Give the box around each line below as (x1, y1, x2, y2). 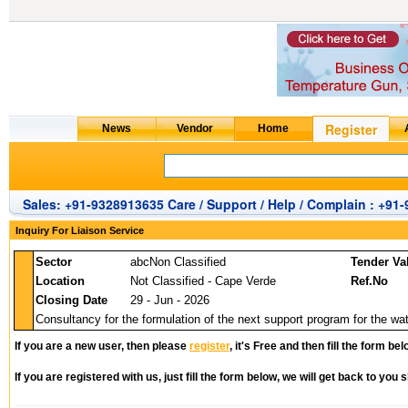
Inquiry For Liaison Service (15, 225, 144, 236)
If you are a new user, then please (15, 340, 189, 352)
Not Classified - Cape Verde (130, 274, 276, 288)
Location (36, 274, 85, 288)
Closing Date (36, 293, 107, 307)
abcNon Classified (130, 255, 226, 269)
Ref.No (351, 274, 388, 288)
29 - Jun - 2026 (130, 293, 209, 307)
